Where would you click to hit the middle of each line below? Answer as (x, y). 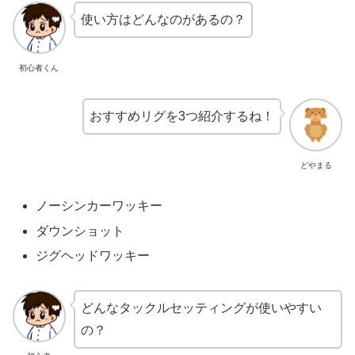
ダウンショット (80, 231)
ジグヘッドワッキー (93, 255)
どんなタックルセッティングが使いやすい (201, 307)
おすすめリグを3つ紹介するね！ (182, 116)
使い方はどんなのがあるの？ (163, 19)
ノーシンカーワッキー (99, 206)
